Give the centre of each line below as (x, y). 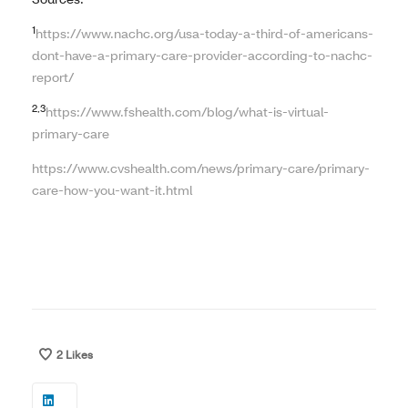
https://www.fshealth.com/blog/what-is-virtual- (187, 112)
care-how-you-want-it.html (112, 190)
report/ (53, 77)
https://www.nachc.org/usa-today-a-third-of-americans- (204, 34)
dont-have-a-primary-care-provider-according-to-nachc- (202, 56)
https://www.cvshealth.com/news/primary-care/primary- (201, 168)
